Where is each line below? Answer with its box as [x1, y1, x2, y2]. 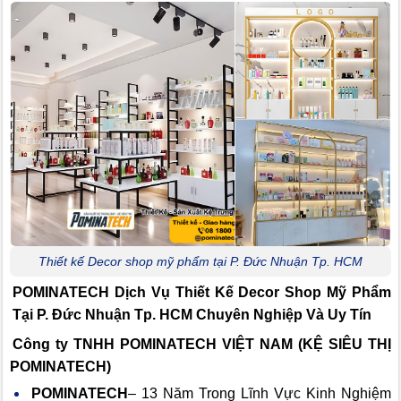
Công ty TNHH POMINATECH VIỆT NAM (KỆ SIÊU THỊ [13, 337, 391, 353]
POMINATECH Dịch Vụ [13, 285, 175, 301]
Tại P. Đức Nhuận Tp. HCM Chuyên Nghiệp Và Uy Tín [13, 307, 371, 323]
